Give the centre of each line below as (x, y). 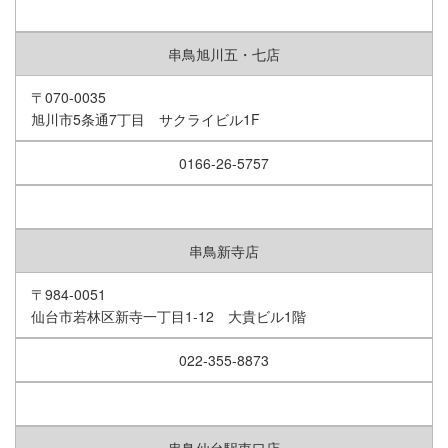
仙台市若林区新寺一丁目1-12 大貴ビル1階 (168, 316)
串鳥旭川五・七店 (224, 54)
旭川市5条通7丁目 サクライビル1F (145, 119)
